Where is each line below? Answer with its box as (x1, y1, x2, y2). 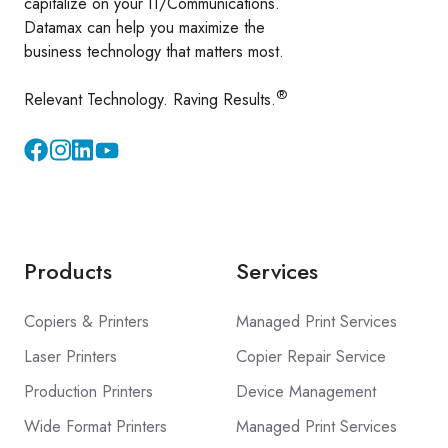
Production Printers (24, 379, 153, 403)
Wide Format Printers (24, 414, 167, 438)
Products (24, 254, 112, 287)
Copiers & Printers (24, 309, 149, 333)
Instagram (46, 137, 122, 164)
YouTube (94, 137, 160, 164)
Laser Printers (24, 344, 117, 368)
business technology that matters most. (24, 39, 284, 63)
